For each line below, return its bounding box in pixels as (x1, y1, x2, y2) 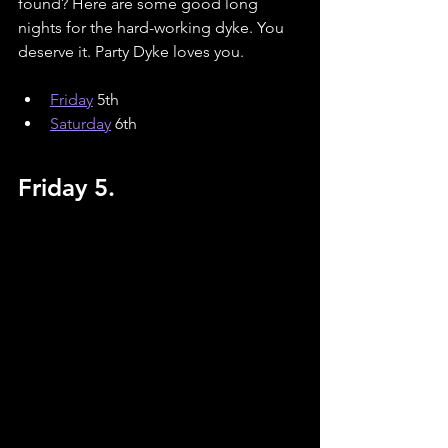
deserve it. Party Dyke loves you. (18, 42, 244, 62)
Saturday (50, 114, 111, 134)
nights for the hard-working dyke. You (18, 18, 288, 38)
